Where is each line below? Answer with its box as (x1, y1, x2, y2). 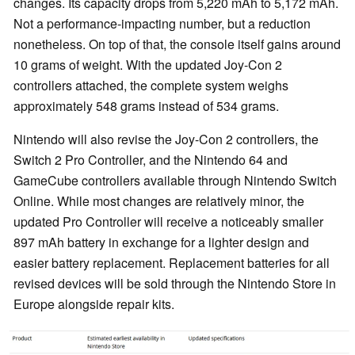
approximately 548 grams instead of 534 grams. (13, 97, 279, 116)
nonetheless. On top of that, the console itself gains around (13, 35, 341, 54)
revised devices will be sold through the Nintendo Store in (13, 274, 336, 293)
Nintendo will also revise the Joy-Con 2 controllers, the (13, 130, 319, 149)
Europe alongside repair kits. (13, 295, 174, 314)
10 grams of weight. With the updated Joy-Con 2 (13, 55, 282, 74)
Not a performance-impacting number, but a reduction (13, 14, 311, 33)
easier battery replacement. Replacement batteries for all (13, 254, 330, 273)
